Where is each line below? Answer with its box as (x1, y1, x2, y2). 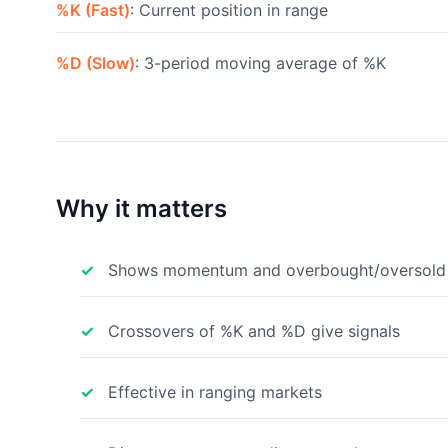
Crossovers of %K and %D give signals (108, 321, 400, 341)
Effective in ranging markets (108, 382, 322, 402)
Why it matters (56, 194, 227, 223)
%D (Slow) (56, 53, 135, 73)
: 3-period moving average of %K (135, 53, 386, 73)
